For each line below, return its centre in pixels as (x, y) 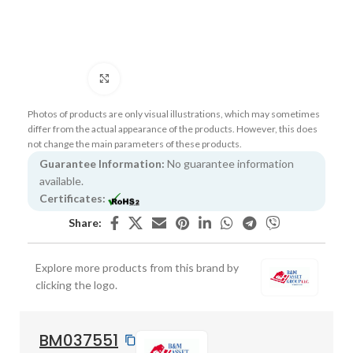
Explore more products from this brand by (137, 267)
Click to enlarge (158, 78)
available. (61, 180)
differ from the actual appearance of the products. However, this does (173, 128)
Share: (85, 222)
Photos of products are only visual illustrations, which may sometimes (174, 113)
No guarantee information (229, 163)
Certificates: (72, 198)
